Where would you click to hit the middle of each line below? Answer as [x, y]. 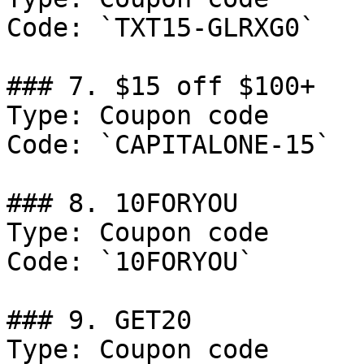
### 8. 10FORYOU [122, 203]
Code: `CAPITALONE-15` [169, 145]
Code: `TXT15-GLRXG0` [161, 28]
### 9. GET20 [99, 320]
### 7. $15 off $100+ [161, 86]
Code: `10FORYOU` [130, 262]
